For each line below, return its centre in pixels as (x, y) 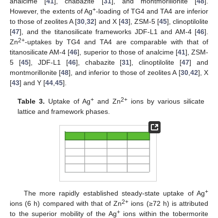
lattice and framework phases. (64, 112)
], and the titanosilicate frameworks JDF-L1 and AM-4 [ (108, 31)
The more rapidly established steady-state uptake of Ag (114, 193)
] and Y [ (32, 82)
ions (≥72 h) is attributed (169, 203)
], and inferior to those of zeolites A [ (125, 72)
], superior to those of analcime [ (127, 52)
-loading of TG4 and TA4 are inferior (152, 11)
